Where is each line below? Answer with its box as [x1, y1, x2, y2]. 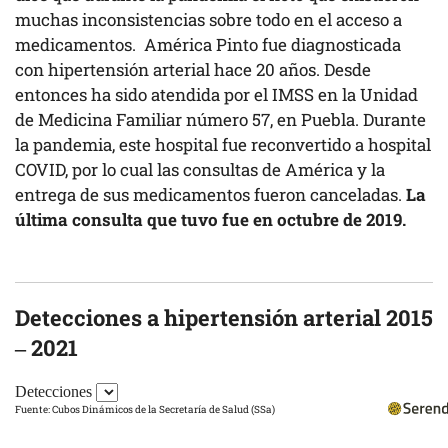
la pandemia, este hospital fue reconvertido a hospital [15, 132, 431, 156]
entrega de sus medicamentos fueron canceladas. [15, 182, 402, 206]
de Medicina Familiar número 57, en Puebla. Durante [15, 107, 426, 131]
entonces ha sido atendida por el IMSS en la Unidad [15, 82, 418, 106]
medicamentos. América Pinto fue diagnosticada [15, 32, 401, 56]
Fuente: [21, 402, 52, 416]
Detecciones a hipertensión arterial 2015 [15, 302, 433, 332]
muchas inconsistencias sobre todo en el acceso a [15, 7, 402, 31]
